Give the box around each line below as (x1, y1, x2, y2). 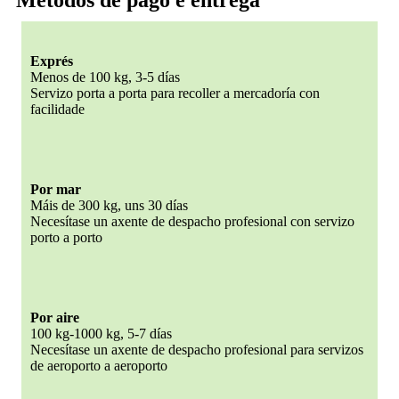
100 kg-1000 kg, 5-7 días (30, 325, 172, 341)
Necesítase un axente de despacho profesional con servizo (30, 213, 354, 229)
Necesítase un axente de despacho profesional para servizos (30, 341, 363, 357)
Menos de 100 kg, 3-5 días (30, 69, 180, 85)
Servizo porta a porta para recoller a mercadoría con (30, 85, 320, 101)
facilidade (30, 101, 85, 117)
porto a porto (30, 229, 102, 245)
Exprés (30, 53, 73, 69)
